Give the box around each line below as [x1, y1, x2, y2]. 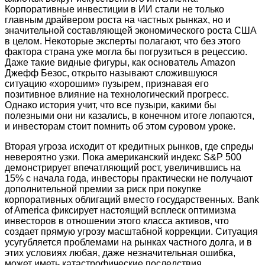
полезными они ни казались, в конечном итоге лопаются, [5, 110, 254, 121]
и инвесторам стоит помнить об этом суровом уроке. [5, 121, 235, 131]
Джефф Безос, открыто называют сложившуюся [5, 67, 218, 78]
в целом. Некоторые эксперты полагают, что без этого [5, 35, 241, 46]
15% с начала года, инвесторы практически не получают [5, 173, 253, 183]
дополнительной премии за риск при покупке [5, 183, 201, 194]
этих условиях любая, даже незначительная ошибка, [5, 247, 235, 258]
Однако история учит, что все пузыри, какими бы [5, 99, 216, 110]
